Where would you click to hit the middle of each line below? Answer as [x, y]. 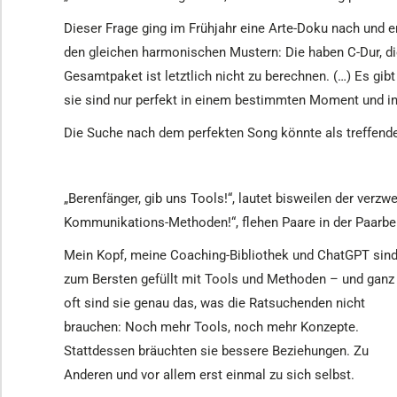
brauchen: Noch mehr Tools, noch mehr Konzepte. [211, 327]
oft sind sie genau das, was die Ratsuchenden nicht [214, 303]
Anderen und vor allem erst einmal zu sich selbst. [209, 375]
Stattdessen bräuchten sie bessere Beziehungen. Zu [216, 351]
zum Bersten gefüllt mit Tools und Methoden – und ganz [229, 279]
